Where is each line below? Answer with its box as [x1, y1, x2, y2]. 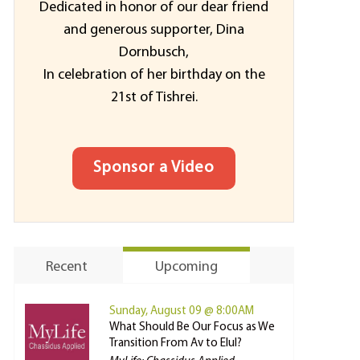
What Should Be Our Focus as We [109, 321, 275, 333]
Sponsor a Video [93, 160, 215, 176]
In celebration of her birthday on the [43, 67, 265, 83]
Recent [46, 260, 88, 275]
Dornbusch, [119, 45, 189, 60]
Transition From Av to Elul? [109, 337, 242, 350]
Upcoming [155, 260, 218, 275]
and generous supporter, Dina [63, 22, 244, 38]
